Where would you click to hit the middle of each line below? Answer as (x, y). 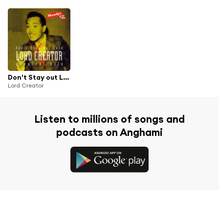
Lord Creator (26, 86)
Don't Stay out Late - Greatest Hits (66, 77)
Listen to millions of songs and (109, 119)
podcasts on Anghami (109, 132)
